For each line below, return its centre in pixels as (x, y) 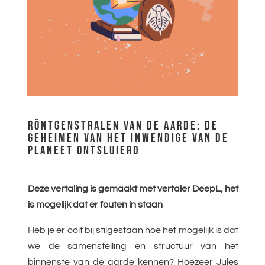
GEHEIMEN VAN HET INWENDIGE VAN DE (128, 138)
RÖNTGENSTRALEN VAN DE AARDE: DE (123, 126)
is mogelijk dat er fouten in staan (95, 205)
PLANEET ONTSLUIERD (84, 151)
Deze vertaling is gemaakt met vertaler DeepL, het (133, 189)
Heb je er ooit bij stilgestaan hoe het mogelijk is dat (133, 230)
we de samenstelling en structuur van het (133, 246)
